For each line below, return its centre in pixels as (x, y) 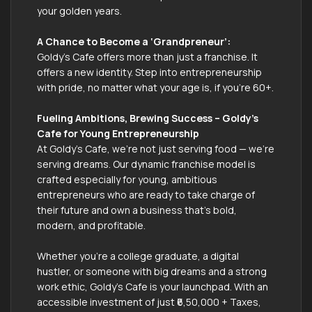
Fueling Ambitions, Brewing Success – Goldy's (148, 118)
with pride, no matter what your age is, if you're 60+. (155, 87)
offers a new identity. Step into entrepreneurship (149, 72)
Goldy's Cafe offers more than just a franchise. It (147, 56)
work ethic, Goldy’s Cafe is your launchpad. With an (153, 286)
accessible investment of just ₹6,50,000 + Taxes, (149, 302)
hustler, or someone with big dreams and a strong (152, 271)
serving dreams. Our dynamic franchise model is (146, 164)
